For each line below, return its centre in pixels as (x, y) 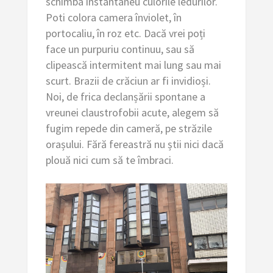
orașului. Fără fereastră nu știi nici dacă (134, 144)
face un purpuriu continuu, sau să (120, 49)
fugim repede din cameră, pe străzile (129, 129)
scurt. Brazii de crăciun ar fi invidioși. (128, 81)
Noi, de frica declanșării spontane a (125, 97)
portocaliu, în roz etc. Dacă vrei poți (125, 34)
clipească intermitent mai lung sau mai (133, 65)
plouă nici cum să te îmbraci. (109, 160)
